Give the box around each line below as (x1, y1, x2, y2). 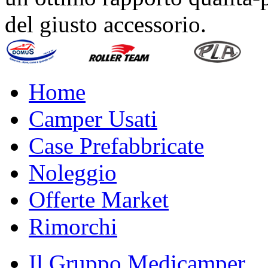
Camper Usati (29, 106, 157, 132)
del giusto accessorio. (5, 11, 206, 38)
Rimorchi (29, 214, 117, 240)
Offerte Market (29, 187, 169, 213)
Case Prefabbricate (29, 133, 204, 159)
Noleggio (29, 160, 117, 186)
